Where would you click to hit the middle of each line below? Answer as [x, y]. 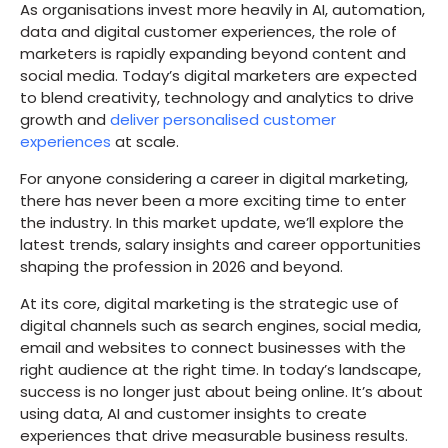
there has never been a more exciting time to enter [213, 200]
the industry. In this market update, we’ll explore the [212, 222]
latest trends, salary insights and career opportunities [220, 244]
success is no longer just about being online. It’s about [221, 391]
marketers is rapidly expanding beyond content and [213, 53]
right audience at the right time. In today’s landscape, [220, 369]
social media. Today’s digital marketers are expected [218, 75]
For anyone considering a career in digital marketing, [214, 178]
